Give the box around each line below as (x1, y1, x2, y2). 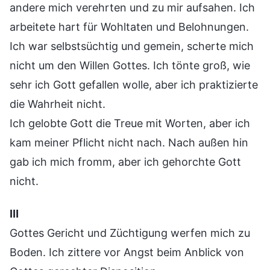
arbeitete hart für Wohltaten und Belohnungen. (10, 20, 249, 33)
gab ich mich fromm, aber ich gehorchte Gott (10, 155, 241, 168)
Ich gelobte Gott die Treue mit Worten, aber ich (10, 116, 250, 130)
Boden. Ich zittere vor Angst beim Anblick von (10, 245, 244, 259)
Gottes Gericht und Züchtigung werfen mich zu (10, 226, 250, 239)
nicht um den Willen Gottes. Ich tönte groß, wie (10, 58, 250, 72)
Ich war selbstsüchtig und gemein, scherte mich (10, 39, 254, 52)
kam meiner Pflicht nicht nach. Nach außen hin (10, 136, 248, 149)
